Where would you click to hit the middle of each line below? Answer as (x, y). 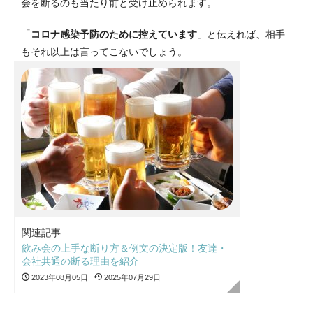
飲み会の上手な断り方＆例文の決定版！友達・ (124, 248)
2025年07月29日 (131, 277)
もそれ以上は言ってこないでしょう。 (104, 51)
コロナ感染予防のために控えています (114, 34)
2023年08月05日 (59, 277)
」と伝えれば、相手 (241, 34)
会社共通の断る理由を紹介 (80, 261)
